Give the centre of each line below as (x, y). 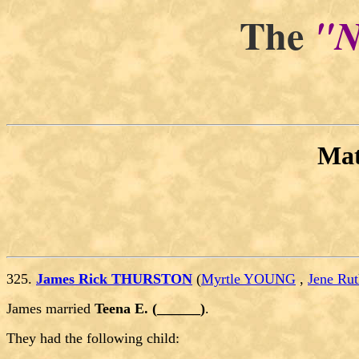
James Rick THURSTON (114, 279)
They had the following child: (93, 339)
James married (50, 309)
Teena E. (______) (150, 309)
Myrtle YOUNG (248, 279)
